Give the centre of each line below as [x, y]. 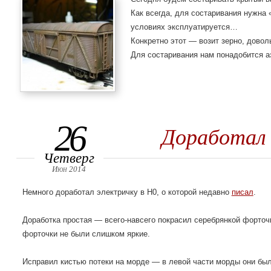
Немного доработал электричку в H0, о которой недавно [127, 192]
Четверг [69, 158]
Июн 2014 [69, 169]
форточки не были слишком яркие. [86, 234]
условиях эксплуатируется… [184, 27]
